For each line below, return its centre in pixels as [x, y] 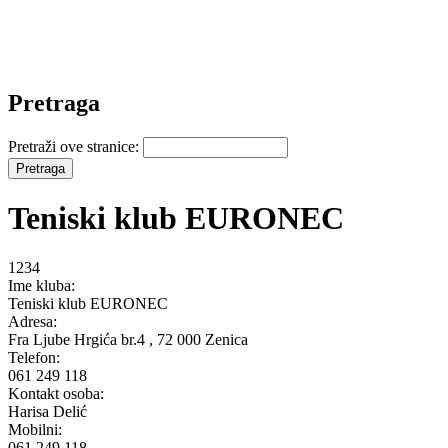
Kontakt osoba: [58, 393]
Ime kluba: [43, 285]
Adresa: [34, 321]
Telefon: [36, 357]
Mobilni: [37, 429]
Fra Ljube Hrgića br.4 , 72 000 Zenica [128, 339]
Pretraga [54, 102]
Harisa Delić [47, 411]
